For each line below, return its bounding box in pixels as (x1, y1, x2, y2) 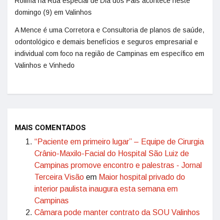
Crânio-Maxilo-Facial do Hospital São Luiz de (34, 149, 189, 158)
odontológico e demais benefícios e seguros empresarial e (15, 37, 198, 46)
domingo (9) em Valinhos (15, 8, 92, 16)
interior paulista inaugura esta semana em (34, 184, 178, 193)
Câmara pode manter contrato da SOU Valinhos (34, 208, 200, 217)
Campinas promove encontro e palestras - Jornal (34, 161, 202, 169)
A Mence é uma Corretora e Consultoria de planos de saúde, (15, 26, 204, 34)
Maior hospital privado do (99, 172, 185, 181)
